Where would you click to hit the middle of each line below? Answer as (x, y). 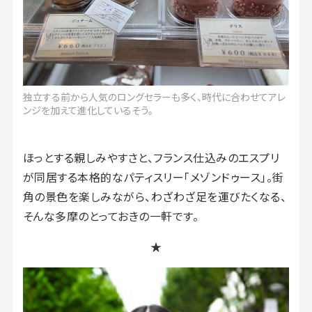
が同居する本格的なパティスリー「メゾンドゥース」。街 (153, 177)
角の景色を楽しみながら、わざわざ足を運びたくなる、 (155, 196)
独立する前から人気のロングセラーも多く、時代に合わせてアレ (154, 96)
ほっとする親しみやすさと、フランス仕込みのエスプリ (151, 157)
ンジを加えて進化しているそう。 (88, 110)
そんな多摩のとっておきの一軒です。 (111, 216)
